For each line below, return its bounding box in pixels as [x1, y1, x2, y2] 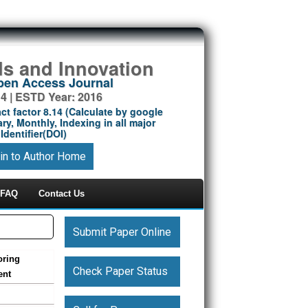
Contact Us [38, 188, 85, 199]
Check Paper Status [72, 264, 168, 278]
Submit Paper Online [72, 225, 171, 239]
